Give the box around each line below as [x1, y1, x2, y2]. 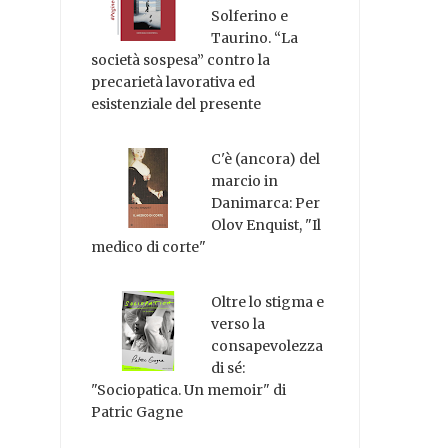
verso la [211, 314, 266, 333]
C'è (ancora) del [211, 150, 321, 169]
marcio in [211, 172, 279, 191]
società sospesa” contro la [91, 51, 271, 70]
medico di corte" [91, 238, 207, 257]
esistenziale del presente [91, 95, 262, 114]
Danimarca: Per [211, 194, 321, 213]
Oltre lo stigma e [211, 292, 325, 311]
